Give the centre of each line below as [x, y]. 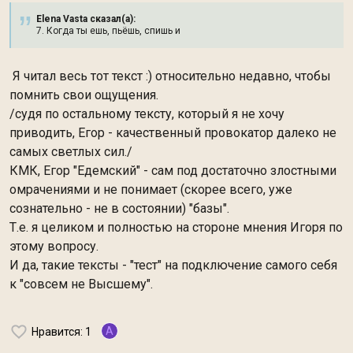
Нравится [56, 332]
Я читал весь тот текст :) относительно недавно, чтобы [170, 76]
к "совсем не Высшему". [81, 284]
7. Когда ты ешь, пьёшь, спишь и [108, 31]
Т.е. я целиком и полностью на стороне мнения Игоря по [176, 227]
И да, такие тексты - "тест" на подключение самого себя [173, 265]
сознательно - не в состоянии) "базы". [119, 208]
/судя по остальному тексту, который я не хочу [147, 114]
